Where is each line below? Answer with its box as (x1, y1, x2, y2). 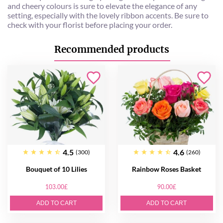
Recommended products (54, 43, 169, 55)
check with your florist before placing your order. (7, 19, 172, 29)
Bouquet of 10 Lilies (25, 164, 87, 173)
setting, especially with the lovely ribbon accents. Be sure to (7, 10, 209, 20)
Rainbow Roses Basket (132, 164, 202, 173)
